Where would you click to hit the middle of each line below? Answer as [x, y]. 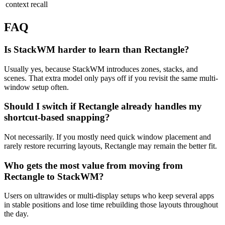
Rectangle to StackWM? [54, 176]
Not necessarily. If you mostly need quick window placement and [107, 137]
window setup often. [36, 87]
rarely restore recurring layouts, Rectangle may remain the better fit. [110, 146]
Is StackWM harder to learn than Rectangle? [97, 49]
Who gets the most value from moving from [93, 165]
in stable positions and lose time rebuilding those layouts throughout [111, 205]
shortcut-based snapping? [57, 118]
